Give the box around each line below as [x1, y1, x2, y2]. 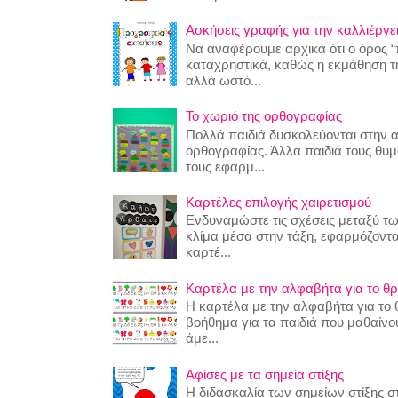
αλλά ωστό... [185, 72, 261, 88]
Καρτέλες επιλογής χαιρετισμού [185, 194, 371, 210]
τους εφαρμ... [185, 158, 265, 174]
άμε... [185, 330, 219, 346]
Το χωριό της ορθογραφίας [185, 108, 342, 124]
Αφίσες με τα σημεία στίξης [185, 366, 344, 382]
